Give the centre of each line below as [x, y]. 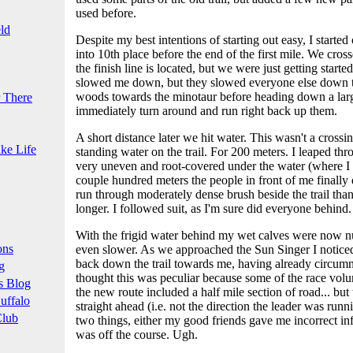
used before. [106, 13]
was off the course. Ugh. [137, 334]
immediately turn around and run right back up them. [206, 110]
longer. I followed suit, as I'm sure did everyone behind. [214, 208]
